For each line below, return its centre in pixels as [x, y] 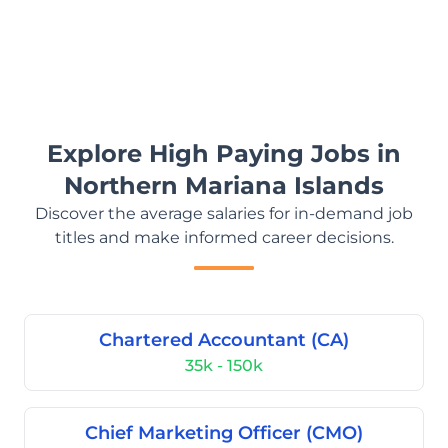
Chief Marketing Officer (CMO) [224, 433]
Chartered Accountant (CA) [224, 340]
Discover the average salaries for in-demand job [224, 213]
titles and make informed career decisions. [224, 237]
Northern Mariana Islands [224, 185]
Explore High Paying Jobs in [224, 153]
